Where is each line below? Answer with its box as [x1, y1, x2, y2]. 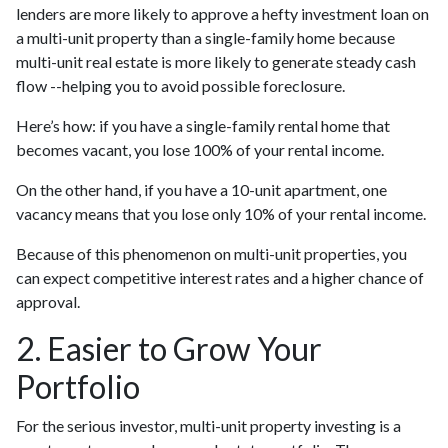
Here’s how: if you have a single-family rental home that [16, 116, 390, 135]
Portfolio [16, 367, 140, 406]
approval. [16, 292, 80, 311]
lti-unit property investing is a [201, 416, 401, 435]
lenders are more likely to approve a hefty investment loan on [16, 4, 429, 23]
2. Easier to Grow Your [16, 329, 322, 368]
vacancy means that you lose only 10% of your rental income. [16, 204, 426, 223]
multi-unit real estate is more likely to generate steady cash [16, 52, 416, 71]
